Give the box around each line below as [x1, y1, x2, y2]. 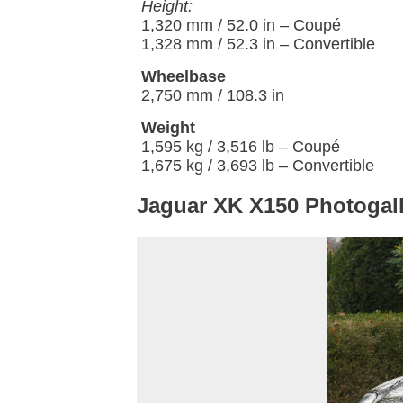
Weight [141, 119, 195, 138]
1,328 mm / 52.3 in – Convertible [141, 35, 375, 54]
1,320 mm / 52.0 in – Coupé [141, 16, 341, 35]
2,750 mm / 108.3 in [141, 86, 284, 105]
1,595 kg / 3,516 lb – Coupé [141, 138, 340, 157]
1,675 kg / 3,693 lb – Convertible [141, 157, 374, 175]
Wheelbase [141, 67, 226, 86]
